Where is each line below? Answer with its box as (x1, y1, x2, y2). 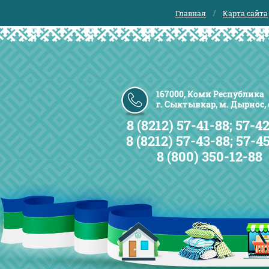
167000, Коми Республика (156, 88, 264, 100)
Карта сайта (223, 8, 268, 18)
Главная (175, 8, 206, 18)
